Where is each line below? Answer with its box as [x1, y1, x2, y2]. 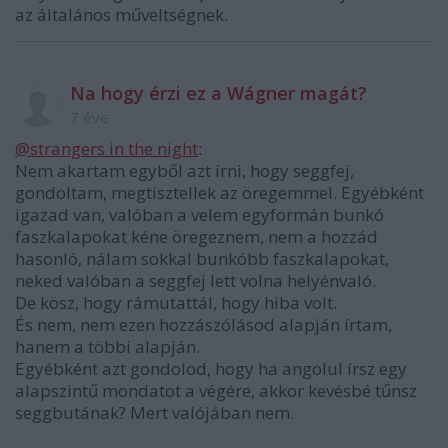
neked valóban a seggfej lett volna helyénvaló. [15, 269, 376, 293]
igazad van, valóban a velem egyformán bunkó [15, 203, 384, 227]
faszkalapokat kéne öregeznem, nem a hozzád [15, 225, 378, 249]
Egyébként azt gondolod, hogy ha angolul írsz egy [15, 357, 407, 381]
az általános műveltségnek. [15, 3, 228, 27]
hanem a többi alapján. [15, 335, 200, 359]
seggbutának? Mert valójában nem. [15, 401, 294, 425]
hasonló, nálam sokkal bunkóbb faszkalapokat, [15, 247, 389, 271]
